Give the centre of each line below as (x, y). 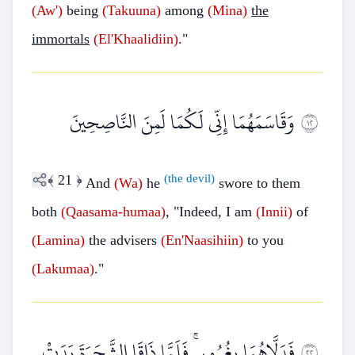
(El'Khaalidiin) (136, 39)
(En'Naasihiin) (202, 240)
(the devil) (189, 178)
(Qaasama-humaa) (113, 212)
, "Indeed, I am (211, 212)
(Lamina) (58, 240)
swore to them (258, 183)
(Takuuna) (132, 10)
